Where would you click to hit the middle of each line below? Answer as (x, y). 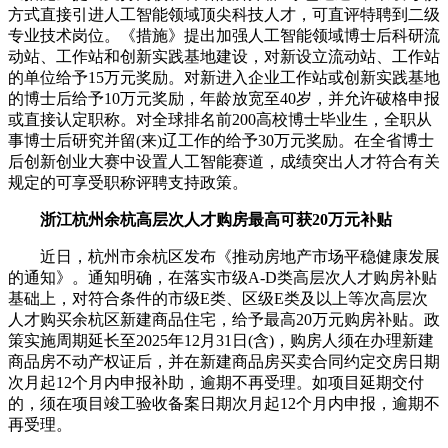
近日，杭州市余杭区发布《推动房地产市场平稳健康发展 (224, 256)
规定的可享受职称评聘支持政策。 (128, 182)
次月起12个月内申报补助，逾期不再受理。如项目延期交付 (216, 382)
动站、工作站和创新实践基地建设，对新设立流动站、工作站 (224, 56)
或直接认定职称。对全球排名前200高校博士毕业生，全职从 (220, 119)
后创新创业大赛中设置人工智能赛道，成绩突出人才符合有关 (224, 161)
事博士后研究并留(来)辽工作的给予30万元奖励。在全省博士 (221, 140)
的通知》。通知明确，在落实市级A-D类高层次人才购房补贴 (222, 277)
